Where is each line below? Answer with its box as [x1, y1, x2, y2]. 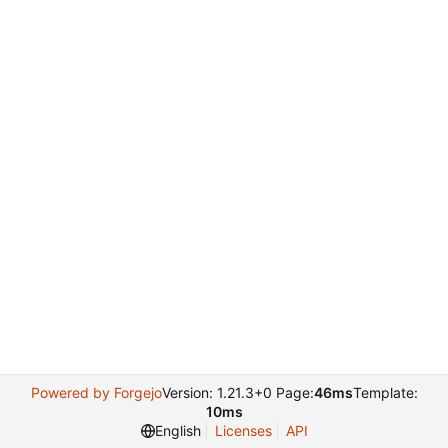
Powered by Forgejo [30, 384, 162, 401]
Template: [352, 384, 418, 401]
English [154, 422, 201, 439]
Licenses [214, 422, 272, 439]
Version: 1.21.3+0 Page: [161, 384, 314, 401]
